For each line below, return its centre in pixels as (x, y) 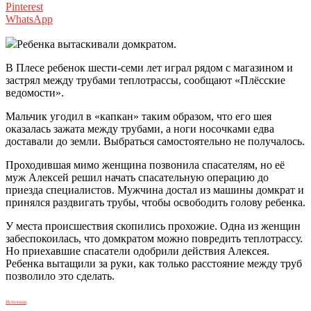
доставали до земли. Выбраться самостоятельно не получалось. (155, 142)
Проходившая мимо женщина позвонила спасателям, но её (145, 165)
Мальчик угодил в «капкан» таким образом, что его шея (138, 117)
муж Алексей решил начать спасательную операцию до (137, 178)
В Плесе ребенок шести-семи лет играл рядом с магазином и (149, 68)
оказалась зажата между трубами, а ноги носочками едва (140, 129)
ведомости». (35, 93)
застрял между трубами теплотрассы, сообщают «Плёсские (145, 81)
